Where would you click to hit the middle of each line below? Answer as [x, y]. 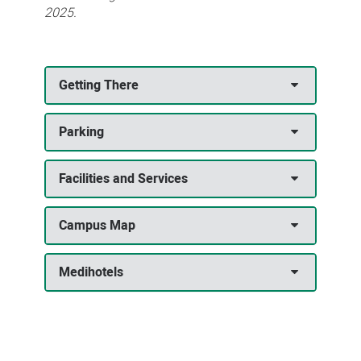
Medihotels [91, 273]
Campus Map [97, 226]
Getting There [98, 86]
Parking [81, 133]
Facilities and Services [123, 179]
